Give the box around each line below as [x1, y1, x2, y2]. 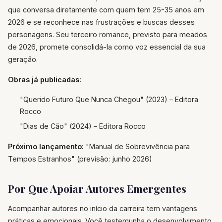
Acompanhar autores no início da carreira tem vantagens [8, 204, 197, 213]
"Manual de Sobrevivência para [84, 142, 190, 151]
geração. [8, 55, 38, 64]
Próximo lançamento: [8, 142, 84, 151]
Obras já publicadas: [8, 75, 81, 84]
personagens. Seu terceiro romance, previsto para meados [8, 30, 207, 39]
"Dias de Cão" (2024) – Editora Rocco [20, 121, 146, 130]
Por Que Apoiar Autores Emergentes [8, 181, 186, 195]
